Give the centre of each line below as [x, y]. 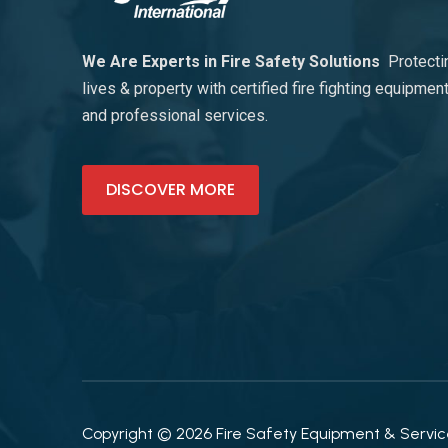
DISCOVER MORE [170, 190]
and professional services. [175, 116]
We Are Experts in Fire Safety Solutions [235, 62]
